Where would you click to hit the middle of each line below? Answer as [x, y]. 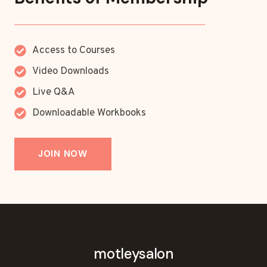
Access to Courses [74, 51]
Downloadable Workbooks [89, 113]
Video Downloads [71, 72]
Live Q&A [54, 92]
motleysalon [133, 253]
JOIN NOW [63, 153]
